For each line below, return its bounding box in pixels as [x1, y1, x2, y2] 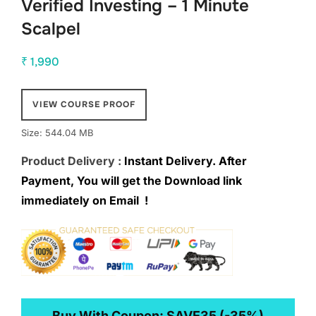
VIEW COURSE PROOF [32, 99, 135, 111]
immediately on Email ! [21, 193, 148, 208]
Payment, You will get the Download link [21, 174, 242, 188]
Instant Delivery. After [121, 154, 247, 169]
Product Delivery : [21, 154, 121, 169]
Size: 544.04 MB [21, 127, 94, 139]
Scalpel [21, 18, 80, 40]
